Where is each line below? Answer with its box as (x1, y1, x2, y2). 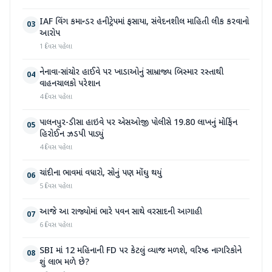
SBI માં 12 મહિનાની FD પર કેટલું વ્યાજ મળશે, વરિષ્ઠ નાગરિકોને (39, 245, 242, 257)
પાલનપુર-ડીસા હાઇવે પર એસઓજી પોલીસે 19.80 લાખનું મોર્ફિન (39, 117, 237, 129)
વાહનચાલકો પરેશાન (39, 78, 100, 90)
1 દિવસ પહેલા (39, 42, 72, 51)
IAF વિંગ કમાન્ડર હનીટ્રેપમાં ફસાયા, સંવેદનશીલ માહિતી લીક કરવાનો (39, 16, 249, 28)
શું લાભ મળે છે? (39, 257, 89, 268)
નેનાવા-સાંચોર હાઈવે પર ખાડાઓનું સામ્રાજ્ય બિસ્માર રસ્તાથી (39, 67, 223, 78)
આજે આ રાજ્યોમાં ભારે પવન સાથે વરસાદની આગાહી (39, 206, 202, 218)
